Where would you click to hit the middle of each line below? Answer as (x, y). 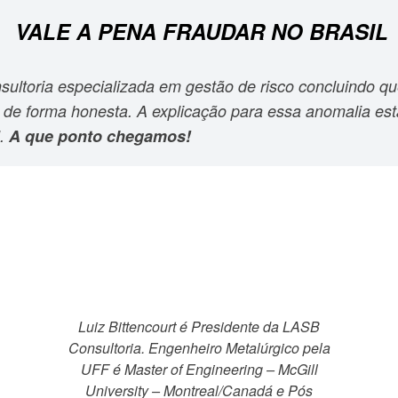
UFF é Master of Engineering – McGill (199, 370)
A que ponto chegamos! (100, 136)
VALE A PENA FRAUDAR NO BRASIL (201, 32)
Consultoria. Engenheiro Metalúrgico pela (199, 348)
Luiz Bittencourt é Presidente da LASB (199, 327)
